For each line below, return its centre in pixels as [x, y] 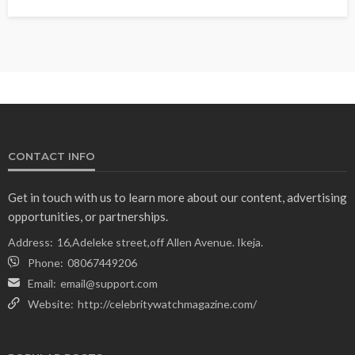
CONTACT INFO [52, 156]
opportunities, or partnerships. [88, 216]
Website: [51, 303]
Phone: [46, 262]
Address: [31, 242]
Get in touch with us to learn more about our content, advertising [177, 197]
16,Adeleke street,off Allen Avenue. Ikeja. [160, 242]
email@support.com [109, 283]
